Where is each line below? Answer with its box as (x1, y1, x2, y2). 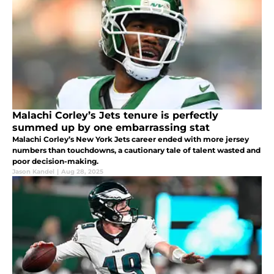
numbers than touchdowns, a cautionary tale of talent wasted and (12, 145, 261, 155)
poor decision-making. (12, 156, 98, 166)
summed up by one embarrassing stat (12, 121, 210, 133)
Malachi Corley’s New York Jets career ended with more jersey (12, 134, 249, 144)
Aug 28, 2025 (61, 167, 103, 176)
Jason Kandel (12, 167, 54, 176)
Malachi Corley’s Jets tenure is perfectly (12, 109, 218, 121)
